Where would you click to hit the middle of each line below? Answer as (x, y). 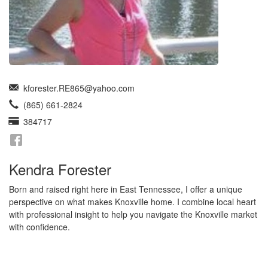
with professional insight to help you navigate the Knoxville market (133, 214)
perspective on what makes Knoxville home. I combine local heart (133, 202)
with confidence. (39, 227)
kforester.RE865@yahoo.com (77, 88)
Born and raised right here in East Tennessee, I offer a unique (126, 189)
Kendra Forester (60, 169)
